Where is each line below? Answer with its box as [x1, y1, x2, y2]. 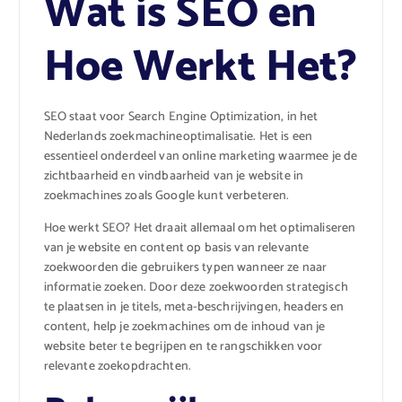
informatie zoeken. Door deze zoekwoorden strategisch [43, 276, 348, 298]
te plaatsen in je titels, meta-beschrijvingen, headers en [43, 296, 345, 318]
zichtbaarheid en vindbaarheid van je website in [43, 165, 304, 187]
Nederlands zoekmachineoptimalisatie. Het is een [43, 126, 313, 147]
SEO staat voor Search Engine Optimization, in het [43, 106, 319, 127]
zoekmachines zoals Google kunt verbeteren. [43, 185, 290, 206]
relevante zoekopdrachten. [43, 355, 192, 377]
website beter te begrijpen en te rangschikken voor [43, 336, 323, 357]
